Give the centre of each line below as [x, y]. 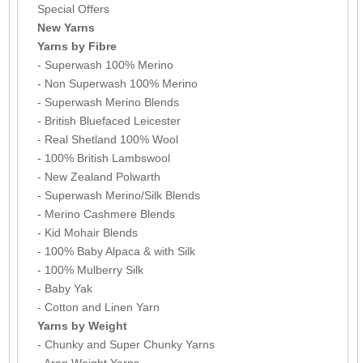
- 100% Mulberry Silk [90, 269]
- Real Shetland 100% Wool [107, 139]
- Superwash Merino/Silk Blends [118, 195]
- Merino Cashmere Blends [106, 214]
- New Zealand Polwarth [98, 176]
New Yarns [66, 27]
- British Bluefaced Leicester [109, 120]
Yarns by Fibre [77, 46]
